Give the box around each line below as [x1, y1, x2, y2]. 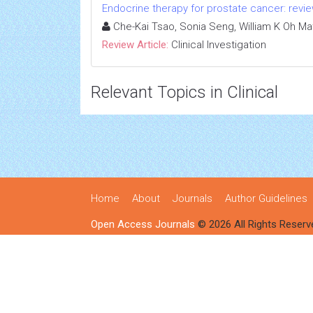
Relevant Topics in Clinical [91, 82, 278, 102]
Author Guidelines [225, 192, 307, 205]
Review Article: [102, 38, 168, 51]
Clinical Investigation [171, 38, 266, 51]
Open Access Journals [91, 218, 195, 231]
